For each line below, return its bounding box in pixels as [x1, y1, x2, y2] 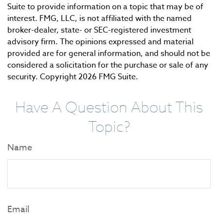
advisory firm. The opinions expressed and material [7, 36, 194, 48]
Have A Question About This [15, 97, 203, 117]
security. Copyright [7, 71, 78, 83]
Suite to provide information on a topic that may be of [7, 1, 203, 13]
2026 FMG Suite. [78, 71, 138, 83]
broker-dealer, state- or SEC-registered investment [7, 24, 191, 36]
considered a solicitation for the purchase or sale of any [7, 59, 208, 72]
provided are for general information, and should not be [7, 48, 210, 60]
